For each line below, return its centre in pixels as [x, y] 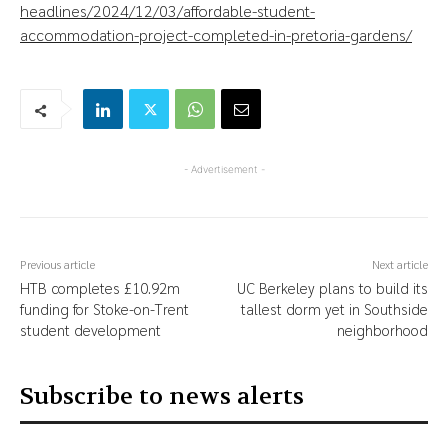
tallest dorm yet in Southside [334, 309]
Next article [399, 264]
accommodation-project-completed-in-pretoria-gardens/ [216, 35]
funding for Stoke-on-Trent [104, 309]
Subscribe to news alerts [162, 397]
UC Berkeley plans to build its [332, 288]
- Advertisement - [224, 169]
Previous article [57, 264]
